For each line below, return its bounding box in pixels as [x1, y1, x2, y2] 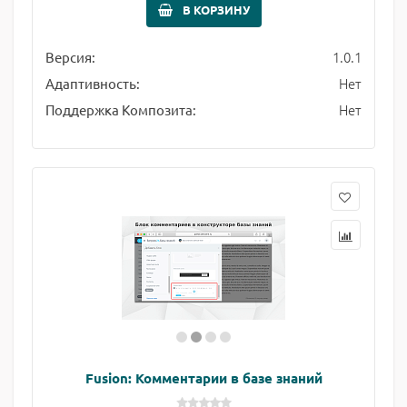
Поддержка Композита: [45, 101, 196, 118]
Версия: [45, 48, 95, 65]
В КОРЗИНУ [182, 2, 250, 17]
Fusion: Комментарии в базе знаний [84, 369, 323, 387]
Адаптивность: [45, 74, 140, 92]
